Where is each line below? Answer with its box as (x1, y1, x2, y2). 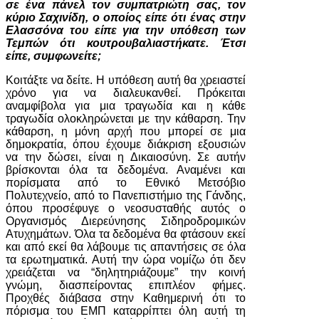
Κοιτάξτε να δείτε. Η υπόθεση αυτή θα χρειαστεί (6, 74, 246, 86)
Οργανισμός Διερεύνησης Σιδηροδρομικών (6, 215, 246, 227)
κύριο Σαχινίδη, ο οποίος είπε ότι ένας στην (6, 11, 246, 23)
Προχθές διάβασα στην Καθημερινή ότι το (6, 292, 246, 304)
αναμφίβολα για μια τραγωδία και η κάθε (6, 100, 246, 112)
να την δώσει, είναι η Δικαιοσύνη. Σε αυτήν (6, 151, 246, 163)
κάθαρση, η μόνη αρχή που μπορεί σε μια (6, 125, 246, 137)
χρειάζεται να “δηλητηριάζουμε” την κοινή (6, 266, 246, 278)
